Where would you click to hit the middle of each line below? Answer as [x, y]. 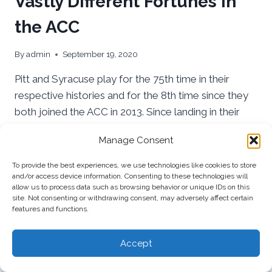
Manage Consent [136, 140]
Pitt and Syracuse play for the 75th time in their [122, 79]
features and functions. [50, 209]
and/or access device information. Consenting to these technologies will [130, 176]
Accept [136, 243]
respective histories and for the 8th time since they [131, 96]
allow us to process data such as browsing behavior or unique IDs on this [131, 187]
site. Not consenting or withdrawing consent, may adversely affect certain [133, 198]
